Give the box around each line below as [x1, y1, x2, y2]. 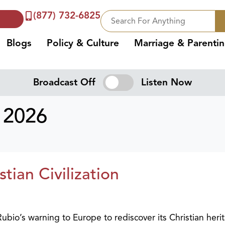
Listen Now [141, 76, 192, 89]
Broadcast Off [33, 76, 96, 89]
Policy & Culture [47, 37, 120, 49]
